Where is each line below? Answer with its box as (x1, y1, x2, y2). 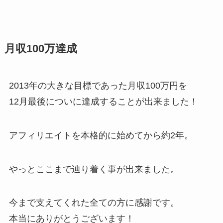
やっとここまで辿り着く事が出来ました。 (8, 164, 179, 174)
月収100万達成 (4, 42, 77, 55)
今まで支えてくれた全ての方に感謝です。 (8, 198, 179, 208)
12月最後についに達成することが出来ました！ (8, 96, 198, 107)
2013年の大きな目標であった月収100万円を (8, 80, 187, 91)
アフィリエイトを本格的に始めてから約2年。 (8, 130, 193, 140)
